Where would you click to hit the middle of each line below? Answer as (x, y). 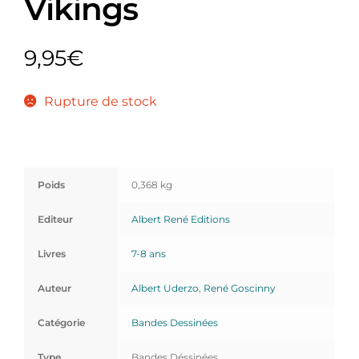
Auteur (54, 288)
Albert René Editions (180, 219)
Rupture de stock (100, 101)
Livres (51, 253)
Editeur (55, 219)
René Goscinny (239, 288)
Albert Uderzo (165, 288)
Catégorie (61, 322)
